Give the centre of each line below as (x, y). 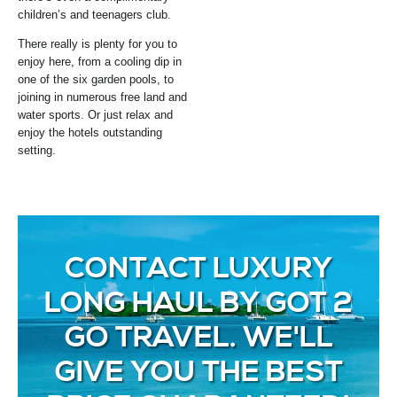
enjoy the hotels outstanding (90, 133)
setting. (37, 151)
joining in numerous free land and (102, 97)
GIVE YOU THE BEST (198, 372)
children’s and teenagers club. (94, 15)
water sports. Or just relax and (95, 115)
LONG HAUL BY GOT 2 (198, 303)
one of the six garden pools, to (96, 80)
